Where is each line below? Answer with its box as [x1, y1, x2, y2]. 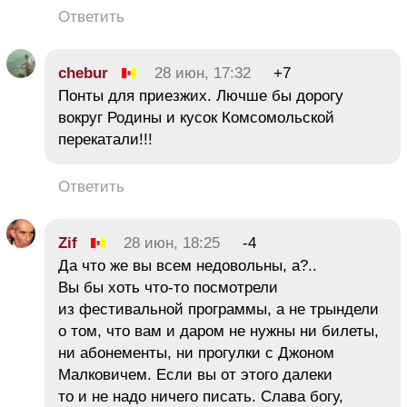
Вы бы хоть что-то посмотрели [58, 278, 278, 296]
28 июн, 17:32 [154, 64, 251, 82]
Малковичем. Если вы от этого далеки [58, 365, 333, 383]
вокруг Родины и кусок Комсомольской [58, 108, 334, 126]
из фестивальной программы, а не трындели [58, 300, 379, 318]
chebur [58, 64, 108, 82]
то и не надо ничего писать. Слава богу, [58, 387, 343, 405]
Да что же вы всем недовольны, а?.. [58, 256, 317, 274]
